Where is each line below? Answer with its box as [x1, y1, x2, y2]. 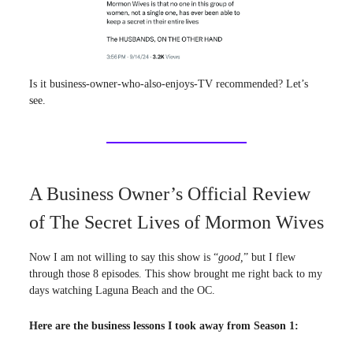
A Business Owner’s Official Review [29, 183, 310, 204]
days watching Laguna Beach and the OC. [29, 284, 215, 296]
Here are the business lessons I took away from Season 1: [29, 319, 299, 332]
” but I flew [243, 251, 295, 263]
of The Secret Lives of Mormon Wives [29, 211, 324, 232]
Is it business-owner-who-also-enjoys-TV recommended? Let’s [29, 77, 308, 90]
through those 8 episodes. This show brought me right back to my [29, 267, 322, 280]
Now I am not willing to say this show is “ [29, 251, 218, 263]
